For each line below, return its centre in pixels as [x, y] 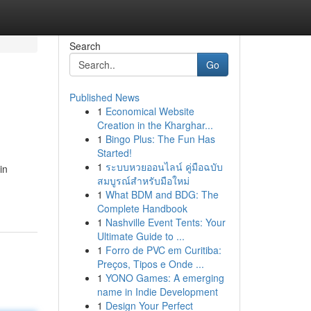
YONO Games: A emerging [165, 278]
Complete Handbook [142, 208]
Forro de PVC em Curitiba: [163, 250]
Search [85, 46]
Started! [114, 153]
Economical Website [150, 111]
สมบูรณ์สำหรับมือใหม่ [143, 180]
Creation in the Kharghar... [155, 125]
